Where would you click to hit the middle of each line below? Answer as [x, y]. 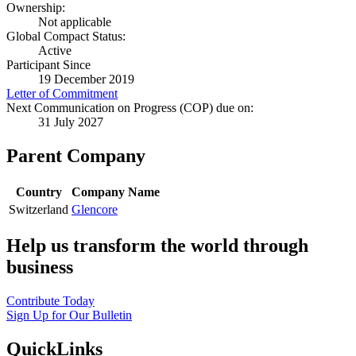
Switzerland [39, 210]
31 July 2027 [71, 122]
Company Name [116, 192]
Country [39, 192]
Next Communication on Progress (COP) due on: [130, 108]
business [40, 267]
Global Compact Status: [66, 37]
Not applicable [75, 22]
